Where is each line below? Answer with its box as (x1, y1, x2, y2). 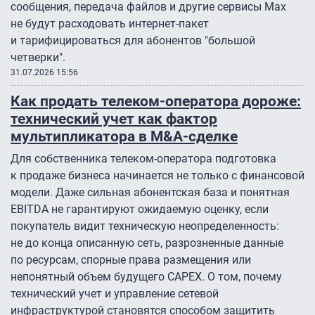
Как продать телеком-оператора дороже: (11, 92, 301, 110)
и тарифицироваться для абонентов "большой (11, 34, 255, 48)
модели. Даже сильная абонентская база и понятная (11, 186, 290, 200)
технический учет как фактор (11, 110, 217, 128)
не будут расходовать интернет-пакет (11, 17, 209, 31)
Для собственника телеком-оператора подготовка (11, 152, 276, 166)
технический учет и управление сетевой (11, 287, 219, 301)
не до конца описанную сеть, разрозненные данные (11, 236, 283, 250)
